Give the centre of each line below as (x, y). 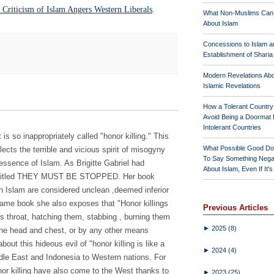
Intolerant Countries (232, 127)
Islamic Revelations (232, 86)
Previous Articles (235, 208)
